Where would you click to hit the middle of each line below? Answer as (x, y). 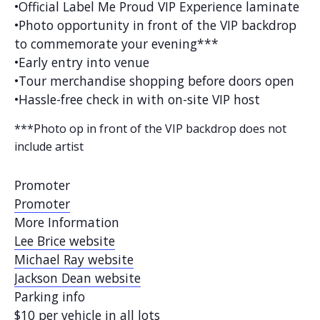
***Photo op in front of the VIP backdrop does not (150, 128)
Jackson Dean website (77, 277)
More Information (67, 222)
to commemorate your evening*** (116, 43)
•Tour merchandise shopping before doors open (154, 80)
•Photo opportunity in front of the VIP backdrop (155, 25)
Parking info (50, 296)
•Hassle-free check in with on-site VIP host (137, 99)
